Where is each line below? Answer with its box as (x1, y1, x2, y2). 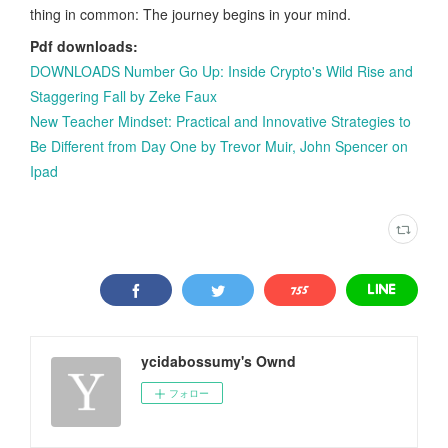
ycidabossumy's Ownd (141, 350, 296, 371)
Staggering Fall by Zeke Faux (30, 85, 217, 106)
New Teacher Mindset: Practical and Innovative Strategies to (30, 110, 411, 131)
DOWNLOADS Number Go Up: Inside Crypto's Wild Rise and (30, 60, 413, 81)
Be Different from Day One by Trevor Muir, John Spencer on (30, 135, 408, 156)
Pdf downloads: (30, 35, 138, 56)
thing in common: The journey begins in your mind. (30, 3, 351, 24)
